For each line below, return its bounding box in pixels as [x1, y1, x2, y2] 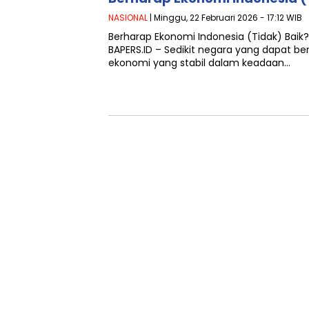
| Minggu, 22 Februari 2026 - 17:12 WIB [148, 12, 302, 24]
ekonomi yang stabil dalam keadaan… [108, 56, 290, 70]
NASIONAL [108, 12, 148, 24]
